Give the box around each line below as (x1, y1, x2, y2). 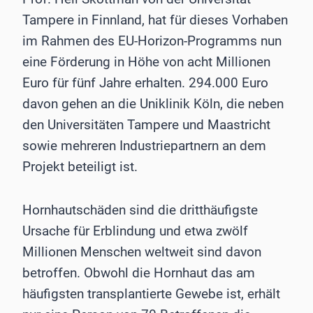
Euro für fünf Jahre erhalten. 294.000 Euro (22, 75, 268, 92)
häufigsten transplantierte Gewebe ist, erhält (22, 286, 280, 303)
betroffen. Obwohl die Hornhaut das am (22, 265, 255, 282)
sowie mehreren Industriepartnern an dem (22, 138, 266, 154)
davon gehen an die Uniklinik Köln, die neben (22, 96, 284, 112)
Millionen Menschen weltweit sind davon (22, 244, 261, 261)
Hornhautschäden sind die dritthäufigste (22, 202, 258, 219)
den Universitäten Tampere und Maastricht (22, 117, 270, 133)
